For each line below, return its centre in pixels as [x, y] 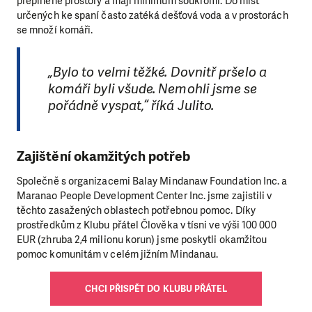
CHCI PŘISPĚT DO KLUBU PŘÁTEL [156, 289]
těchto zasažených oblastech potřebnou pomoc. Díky [136, 210]
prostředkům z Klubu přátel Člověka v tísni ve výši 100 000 [147, 225]
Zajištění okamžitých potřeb [104, 156]
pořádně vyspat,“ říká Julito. [131, 106]
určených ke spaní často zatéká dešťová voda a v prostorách [153, 15]
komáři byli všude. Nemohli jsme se [153, 89]
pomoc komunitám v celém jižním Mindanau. [118, 254]
